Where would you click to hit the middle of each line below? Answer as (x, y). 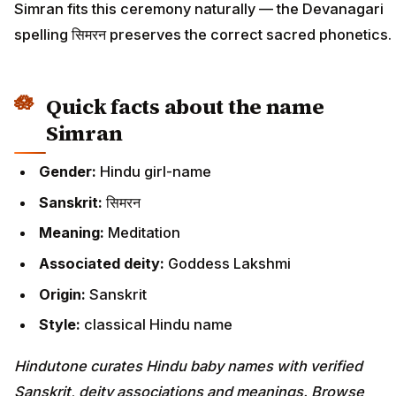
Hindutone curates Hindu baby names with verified (188, 366)
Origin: (64, 294)
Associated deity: (103, 263)
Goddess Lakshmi (229, 263)
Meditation (144, 233)
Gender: (69, 172)
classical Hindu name (158, 325)
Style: (61, 325)
